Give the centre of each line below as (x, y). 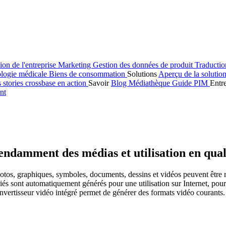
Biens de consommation (88, 74)
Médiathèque (150, 83)
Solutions (143, 74)
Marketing (75, 65)
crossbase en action (57, 83)
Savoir (100, 83)
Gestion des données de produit (144, 65)
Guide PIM (191, 83)
